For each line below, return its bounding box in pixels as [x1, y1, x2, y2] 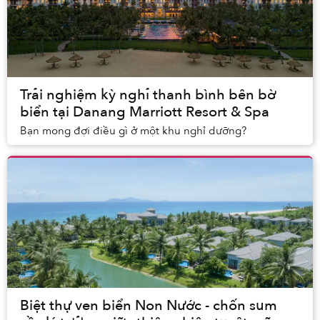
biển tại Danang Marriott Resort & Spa [20, 102, 269, 122]
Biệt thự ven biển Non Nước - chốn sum [20, 296, 277, 316]
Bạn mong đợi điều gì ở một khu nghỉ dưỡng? [20, 124, 246, 139]
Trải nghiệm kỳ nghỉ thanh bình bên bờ [20, 85, 276, 105]
